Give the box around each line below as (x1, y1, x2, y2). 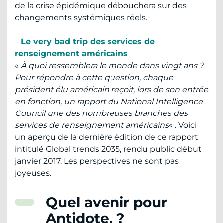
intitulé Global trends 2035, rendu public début (15, 144, 202, 154)
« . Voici (169, 120, 197, 130)
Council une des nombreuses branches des (15, 108, 188, 118)
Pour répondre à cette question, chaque (15, 72, 173, 82)
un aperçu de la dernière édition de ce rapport (15, 132, 198, 142)
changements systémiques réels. (15, 12, 147, 22)
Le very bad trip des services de (21, 36, 155, 46)
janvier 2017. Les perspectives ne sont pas (15, 156, 179, 166)
